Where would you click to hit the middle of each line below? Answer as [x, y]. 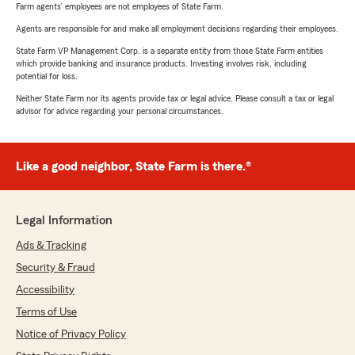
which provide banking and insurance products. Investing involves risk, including [161, 63]
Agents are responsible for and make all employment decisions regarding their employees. [177, 28]
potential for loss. [47, 76]
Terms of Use [46, 312]
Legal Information [64, 220]
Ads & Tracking [51, 245]
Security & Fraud [55, 267]
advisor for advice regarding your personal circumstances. [120, 111]
